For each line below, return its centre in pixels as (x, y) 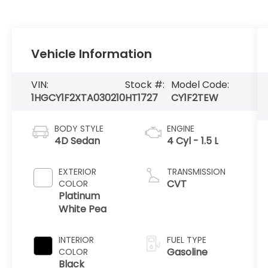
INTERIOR (77, 240)
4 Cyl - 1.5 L (192, 141)
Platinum (80, 196)
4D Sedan (77, 141)
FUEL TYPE (186, 240)
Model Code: (200, 85)
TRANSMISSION (196, 172)
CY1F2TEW (195, 98)
